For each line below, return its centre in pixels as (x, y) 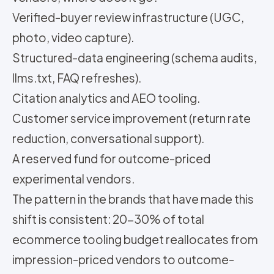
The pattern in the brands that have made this (133, 199)
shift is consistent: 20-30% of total (108, 219)
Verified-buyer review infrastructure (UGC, (128, 17)
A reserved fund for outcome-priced (111, 158)
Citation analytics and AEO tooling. (106, 98)
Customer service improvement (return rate (131, 118)
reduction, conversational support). (108, 138)
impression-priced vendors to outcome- (123, 259)
